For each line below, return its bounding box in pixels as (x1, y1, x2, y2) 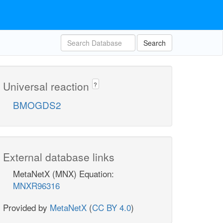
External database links (3, 149, 114, 165)
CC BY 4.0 (92, 201, 131, 214)
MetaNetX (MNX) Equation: (13, 167, 114, 180)
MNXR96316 (13, 179, 60, 192)
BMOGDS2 (13, 98, 61, 112)
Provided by (3, 201, 50, 214)
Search (143, 38, 166, 48)
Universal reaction (3, 79, 92, 94)
